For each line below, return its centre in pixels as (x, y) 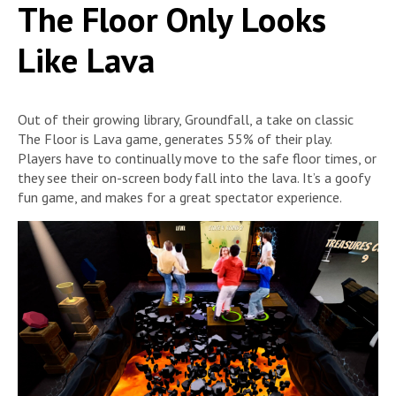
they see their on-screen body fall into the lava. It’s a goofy (194, 177)
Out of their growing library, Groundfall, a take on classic (186, 119)
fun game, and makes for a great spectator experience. (180, 197)
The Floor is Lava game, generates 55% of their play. (175, 138)
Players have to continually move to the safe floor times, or (197, 158)
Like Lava (86, 60)
